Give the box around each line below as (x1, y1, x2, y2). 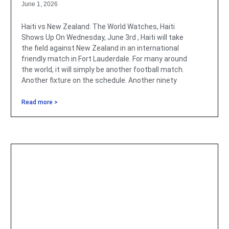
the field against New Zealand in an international (21, 44, 179, 53)
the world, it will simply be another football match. (21, 65, 184, 74)
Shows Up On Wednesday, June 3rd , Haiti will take (21, 33, 184, 42)
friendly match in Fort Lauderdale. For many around (21, 55, 187, 63)
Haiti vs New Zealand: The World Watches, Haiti (21, 22, 175, 31)
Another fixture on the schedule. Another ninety (21, 76, 177, 85)
